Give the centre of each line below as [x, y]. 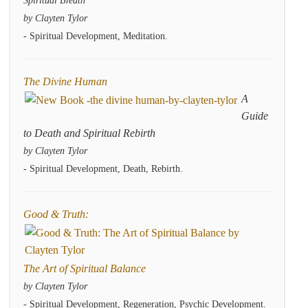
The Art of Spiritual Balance [85, 268]
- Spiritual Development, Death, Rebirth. [103, 169]
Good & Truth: [56, 214]
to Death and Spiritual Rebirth [89, 133]
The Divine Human [65, 81]
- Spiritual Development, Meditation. [96, 36]
